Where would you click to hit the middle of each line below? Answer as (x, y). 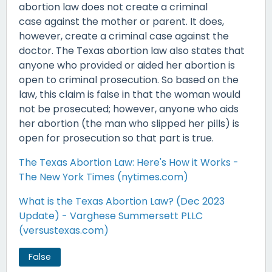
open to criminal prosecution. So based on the (129, 80)
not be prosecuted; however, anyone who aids (129, 109)
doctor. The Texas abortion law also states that (132, 51)
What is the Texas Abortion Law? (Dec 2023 (122, 202)
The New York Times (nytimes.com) (104, 177)
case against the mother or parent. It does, (121, 22)
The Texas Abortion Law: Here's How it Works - (129, 163)
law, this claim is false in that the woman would (130, 95)
